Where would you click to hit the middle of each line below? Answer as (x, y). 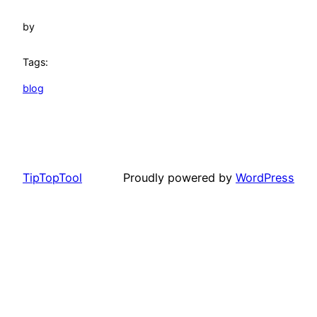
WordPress (265, 178)
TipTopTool (52, 178)
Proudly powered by (179, 178)
